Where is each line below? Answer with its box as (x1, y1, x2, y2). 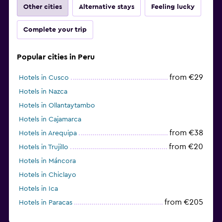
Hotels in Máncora (19, 157, 76, 165)
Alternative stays (79, 3, 134, 10)
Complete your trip (23, 26, 87, 33)
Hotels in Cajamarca (19, 115, 81, 123)
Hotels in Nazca (19, 88, 67, 95)
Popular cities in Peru (17, 53, 95, 61)
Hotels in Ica (19, 185, 58, 192)
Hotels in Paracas (19, 199, 72, 206)
